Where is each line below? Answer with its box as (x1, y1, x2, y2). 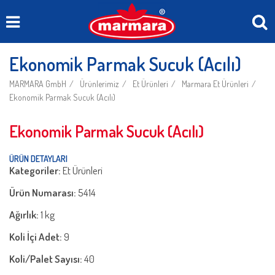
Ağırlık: (9, 208, 41, 221)
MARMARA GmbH (9, 79, 66, 89)
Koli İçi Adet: (9, 230, 64, 243)
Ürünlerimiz (80, 79, 119, 89)
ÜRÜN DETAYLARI (9, 153, 68, 164)
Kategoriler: (9, 164, 63, 177)
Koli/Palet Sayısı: (9, 252, 84, 265)
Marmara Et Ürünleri (182, 79, 249, 89)
